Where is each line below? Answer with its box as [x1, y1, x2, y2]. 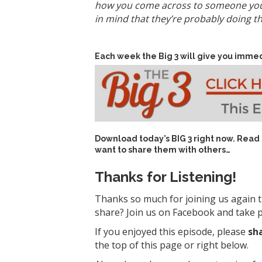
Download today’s [95, 134, 171, 144]
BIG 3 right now [171, 134, 233, 144]
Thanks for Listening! [95, 168, 236, 186]
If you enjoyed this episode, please [95, 225, 248, 239]
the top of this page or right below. [95, 239, 249, 252]
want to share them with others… [95, 145, 230, 155]
